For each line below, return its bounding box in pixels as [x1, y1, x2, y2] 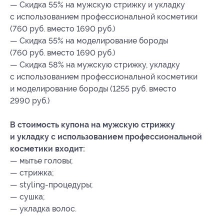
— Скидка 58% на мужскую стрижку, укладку [10, 60, 180, 70]
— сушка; [10, 192, 45, 202]
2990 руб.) [10, 96, 50, 106]
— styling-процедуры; [10, 180, 93, 190]
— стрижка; [10, 168, 54, 178]
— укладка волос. [10, 204, 76, 214]
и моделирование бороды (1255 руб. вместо [10, 84, 176, 94]
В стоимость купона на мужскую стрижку [10, 120, 175, 130]
